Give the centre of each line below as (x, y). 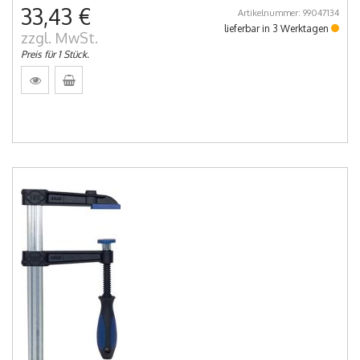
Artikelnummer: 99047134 (288, 13)
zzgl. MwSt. (59, 38)
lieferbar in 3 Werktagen (278, 29)
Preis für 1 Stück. (55, 55)
